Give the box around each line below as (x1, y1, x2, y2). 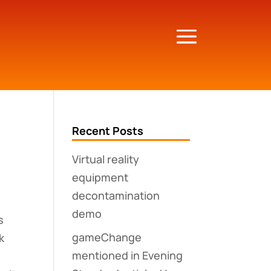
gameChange (72, 230, 142, 244)
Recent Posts (72, 123, 144, 138)
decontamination (72, 188, 160, 203)
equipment (72, 170, 129, 184)
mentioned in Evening (72, 248, 183, 263)
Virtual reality (72, 152, 140, 166)
